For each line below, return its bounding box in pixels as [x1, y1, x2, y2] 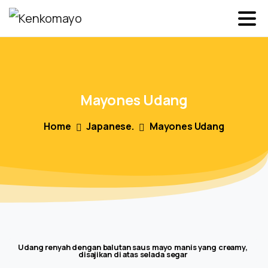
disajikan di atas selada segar [78, 249, 188, 260]
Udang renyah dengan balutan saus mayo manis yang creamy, [18, 242, 248, 253]
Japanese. [86, 120, 134, 133]
